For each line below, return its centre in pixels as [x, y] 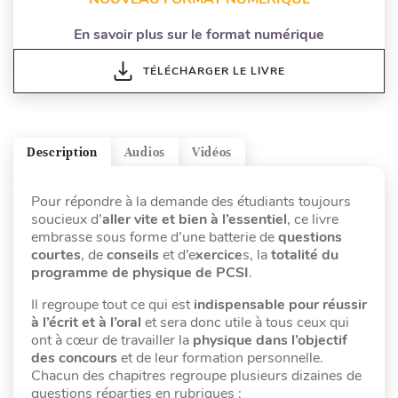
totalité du [305, 255]
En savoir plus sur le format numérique [199, 35]
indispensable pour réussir [280, 305]
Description [62, 152]
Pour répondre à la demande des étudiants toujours [191, 202]
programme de [80, 273]
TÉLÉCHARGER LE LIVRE [214, 72]
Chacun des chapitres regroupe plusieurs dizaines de [196, 376]
